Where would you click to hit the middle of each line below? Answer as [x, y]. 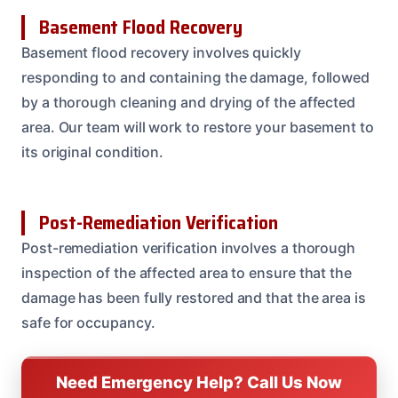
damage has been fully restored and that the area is [194, 297]
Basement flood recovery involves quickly [161, 52]
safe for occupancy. [88, 322]
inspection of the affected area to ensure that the [187, 272]
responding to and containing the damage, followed [196, 77]
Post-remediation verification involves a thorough [189, 247]
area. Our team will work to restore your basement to [198, 127]
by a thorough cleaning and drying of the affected [189, 102]
